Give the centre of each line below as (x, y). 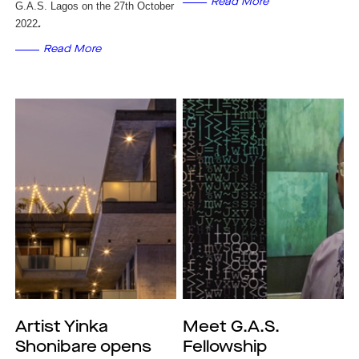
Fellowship (225, 348)
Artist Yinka (61, 328)
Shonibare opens (83, 348)
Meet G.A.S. (232, 328)
